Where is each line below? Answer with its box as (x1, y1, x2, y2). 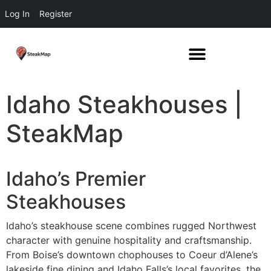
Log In (5, 8, 30, 19)
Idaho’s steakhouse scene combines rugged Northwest (6, 220, 256, 232)
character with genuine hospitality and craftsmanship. (6, 234, 252, 246)
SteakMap (6, 119, 123, 148)
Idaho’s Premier (6, 167, 146, 191)
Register (39, 8, 72, 19)
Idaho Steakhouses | (6, 90, 243, 119)
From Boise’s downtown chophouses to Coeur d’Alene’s (6, 249, 258, 261)
